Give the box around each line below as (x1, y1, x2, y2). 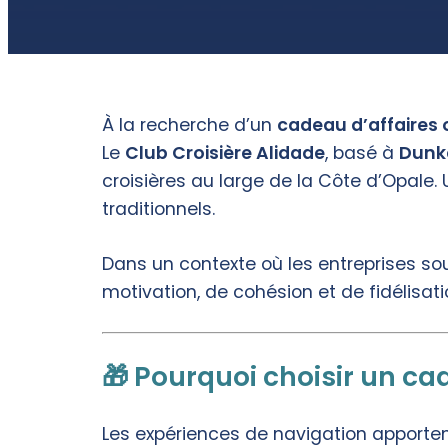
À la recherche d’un (102, 113, 277, 138)
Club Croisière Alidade (125, 141, 325, 166)
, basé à (325, 141, 399, 166)
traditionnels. (102, 197, 215, 222)
